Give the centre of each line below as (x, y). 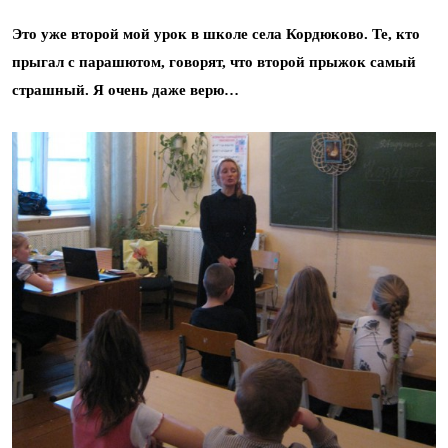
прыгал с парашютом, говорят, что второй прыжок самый (214, 62)
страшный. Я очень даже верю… (125, 90)
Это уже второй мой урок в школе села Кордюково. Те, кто (216, 34)
